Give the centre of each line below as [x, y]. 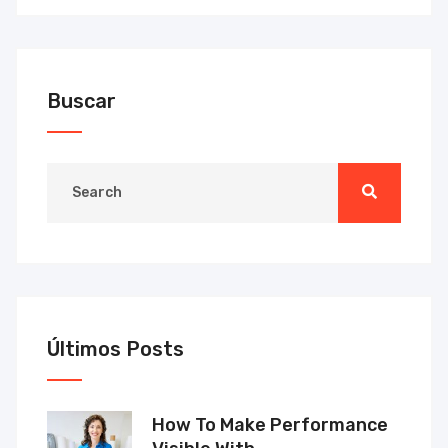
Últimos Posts [115, 348]
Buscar [81, 100]
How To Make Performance [270, 424]
